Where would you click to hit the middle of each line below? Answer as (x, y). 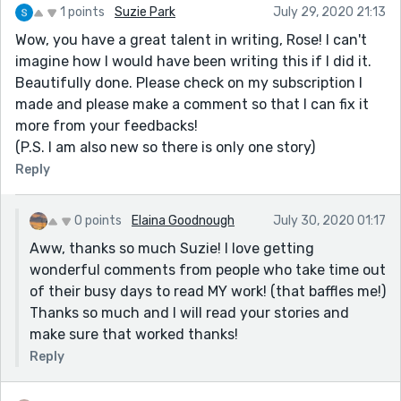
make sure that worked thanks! (134, 334)
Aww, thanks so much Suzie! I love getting (172, 248)
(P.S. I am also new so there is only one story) (165, 147)
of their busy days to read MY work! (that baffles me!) (208, 291)
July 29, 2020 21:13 (329, 12)
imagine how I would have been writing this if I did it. (193, 61)
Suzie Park (145, 12)
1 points (82, 12)
